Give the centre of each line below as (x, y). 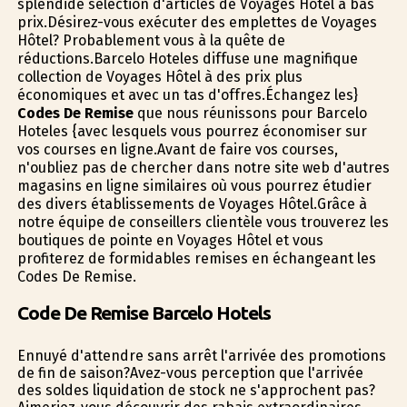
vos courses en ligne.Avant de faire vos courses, (177, 150)
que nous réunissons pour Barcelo (250, 114)
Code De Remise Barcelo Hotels (144, 313)
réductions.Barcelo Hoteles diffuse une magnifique (187, 59)
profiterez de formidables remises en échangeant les (196, 259)
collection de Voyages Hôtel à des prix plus (159, 77)
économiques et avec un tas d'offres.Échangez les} (187, 95)
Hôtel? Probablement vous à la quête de (151, 41)
